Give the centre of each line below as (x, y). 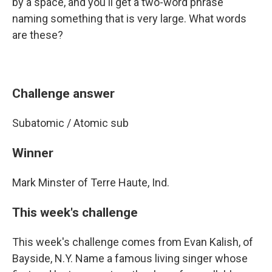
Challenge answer (63, 93)
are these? (38, 35)
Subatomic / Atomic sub (70, 123)
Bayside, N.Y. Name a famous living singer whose (130, 259)
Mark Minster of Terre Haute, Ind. (91, 183)
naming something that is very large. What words (129, 19)
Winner (33, 153)
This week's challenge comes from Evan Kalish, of (133, 242)
